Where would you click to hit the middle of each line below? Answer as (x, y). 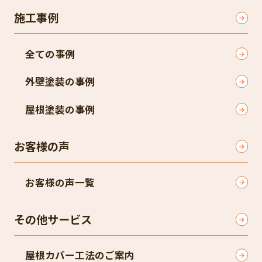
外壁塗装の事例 (60, 82)
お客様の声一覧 (60, 182)
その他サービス (53, 219)
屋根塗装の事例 (60, 109)
